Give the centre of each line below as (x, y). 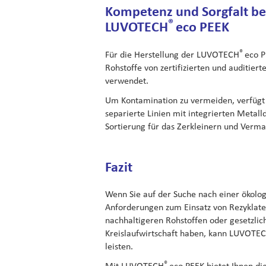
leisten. (119, 246)
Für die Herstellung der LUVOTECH (172, 54)
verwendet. (127, 80)
